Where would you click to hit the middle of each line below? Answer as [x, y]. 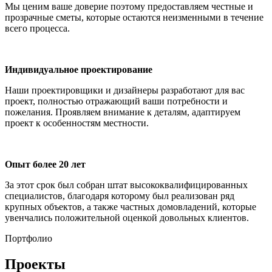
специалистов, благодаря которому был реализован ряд [120, 195]
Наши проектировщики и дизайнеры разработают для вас [125, 90]
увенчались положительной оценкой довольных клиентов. [127, 217]
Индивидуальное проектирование [79, 69]
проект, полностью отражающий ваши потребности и [116, 101]
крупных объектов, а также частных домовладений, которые [131, 206]
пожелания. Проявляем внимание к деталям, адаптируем [123, 112]
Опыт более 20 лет [45, 164]
